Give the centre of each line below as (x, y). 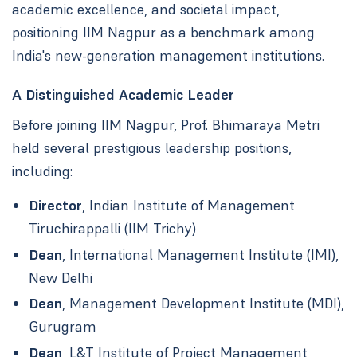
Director (56, 206)
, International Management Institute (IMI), (201, 254)
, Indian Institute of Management (189, 206)
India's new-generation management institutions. (168, 55)
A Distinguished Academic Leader (123, 94)
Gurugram (63, 327)
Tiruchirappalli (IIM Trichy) (113, 229)
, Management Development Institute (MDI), (204, 304)
